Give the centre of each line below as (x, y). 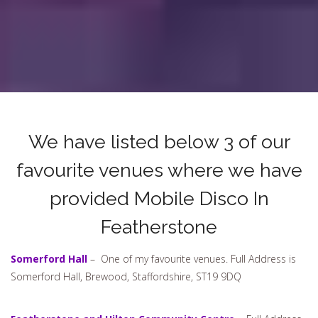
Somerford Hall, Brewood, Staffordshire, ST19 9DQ (126, 277)
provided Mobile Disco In (159, 198)
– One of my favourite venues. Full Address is (192, 259)
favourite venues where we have (159, 170)
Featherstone (159, 226)
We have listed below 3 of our (159, 141)
